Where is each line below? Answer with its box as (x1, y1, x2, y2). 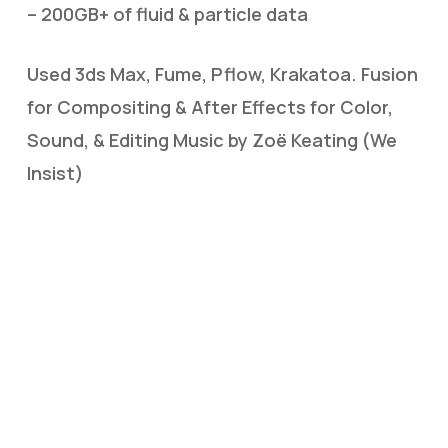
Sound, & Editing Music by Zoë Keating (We (26, 128, 397, 152)
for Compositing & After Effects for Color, (26, 95, 393, 119)
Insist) (26, 161, 84, 185)
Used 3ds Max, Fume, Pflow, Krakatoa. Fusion (26, 62, 418, 86)
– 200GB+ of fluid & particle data (26, 2, 308, 26)
